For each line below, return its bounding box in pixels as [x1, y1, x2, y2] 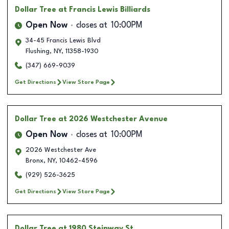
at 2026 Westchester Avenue [58, 115, 168, 123]
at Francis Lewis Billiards [58, 6, 150, 13]
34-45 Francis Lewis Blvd [26, 37, 101, 44]
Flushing [26, 48, 50, 55]
